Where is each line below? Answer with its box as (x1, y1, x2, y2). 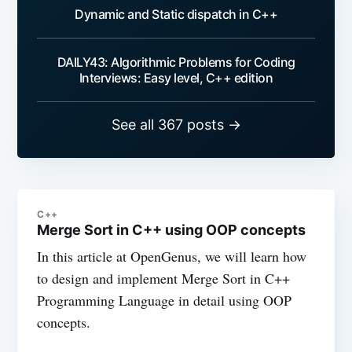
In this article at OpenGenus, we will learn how (37, 246, 307, 266)
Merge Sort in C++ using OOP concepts (37, 221, 306, 238)
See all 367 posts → (111, 115, 241, 133)
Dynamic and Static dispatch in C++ (75, 5, 277, 22)
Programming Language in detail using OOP (37, 290, 292, 310)
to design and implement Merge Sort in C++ (37, 268, 291, 288)
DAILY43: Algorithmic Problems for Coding (57, 53, 295, 70)
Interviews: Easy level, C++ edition (79, 69, 273, 86)
